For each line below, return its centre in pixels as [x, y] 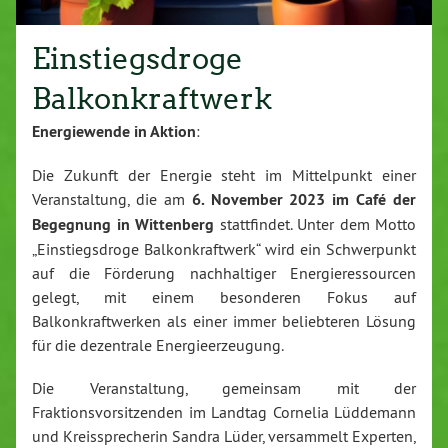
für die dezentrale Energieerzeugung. [158, 345]
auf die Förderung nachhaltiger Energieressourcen [224, 273]
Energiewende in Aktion [114, 131]
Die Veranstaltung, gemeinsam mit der [224, 388]
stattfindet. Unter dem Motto [315, 224]
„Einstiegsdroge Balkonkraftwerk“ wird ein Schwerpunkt [224, 249]
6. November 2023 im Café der [303, 200]
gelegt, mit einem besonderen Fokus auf [224, 297]
